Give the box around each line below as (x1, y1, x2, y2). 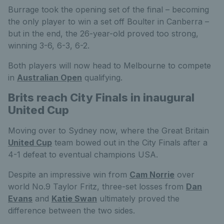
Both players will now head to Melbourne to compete (8, 60, 211, 70)
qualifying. (82, 72, 122, 82)
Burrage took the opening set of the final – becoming (8, 4, 209, 14)
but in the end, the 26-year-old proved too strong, (8, 28, 198, 38)
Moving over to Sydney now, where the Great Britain (8, 125, 209, 135)
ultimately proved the (97, 193, 179, 203)
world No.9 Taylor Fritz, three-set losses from (8, 181, 186, 191)
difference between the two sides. (8, 205, 135, 215)
